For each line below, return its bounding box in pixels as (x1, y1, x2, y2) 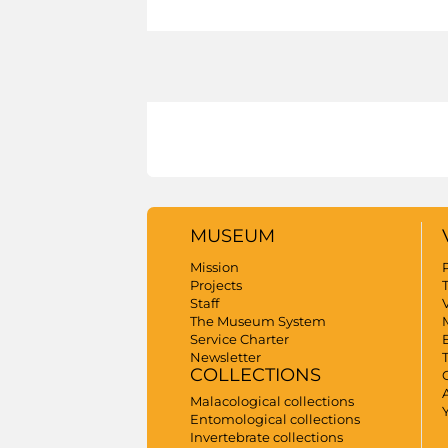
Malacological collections (190, 393, 354, 410)
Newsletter (190, 349, 261, 366)
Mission (190, 259, 239, 276)
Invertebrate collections (190, 429, 343, 446)
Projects (190, 277, 242, 294)
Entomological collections (190, 411, 360, 428)
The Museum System (190, 313, 326, 330)
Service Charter (190, 331, 289, 348)
